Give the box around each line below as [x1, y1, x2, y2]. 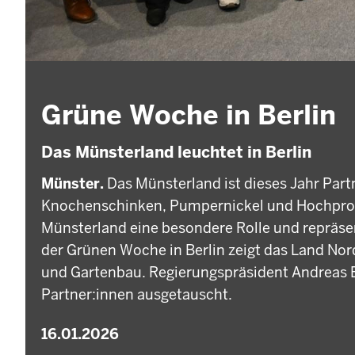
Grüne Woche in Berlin [41, 97, 336, 133]
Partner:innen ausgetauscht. [41, 285, 232, 304]
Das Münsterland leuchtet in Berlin [41, 141, 311, 162]
